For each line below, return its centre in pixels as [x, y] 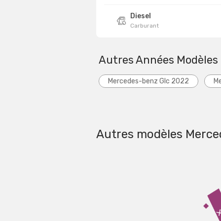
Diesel [141, 16]
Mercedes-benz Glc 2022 [148, 81]
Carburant [145, 25]
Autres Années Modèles [158, 60]
